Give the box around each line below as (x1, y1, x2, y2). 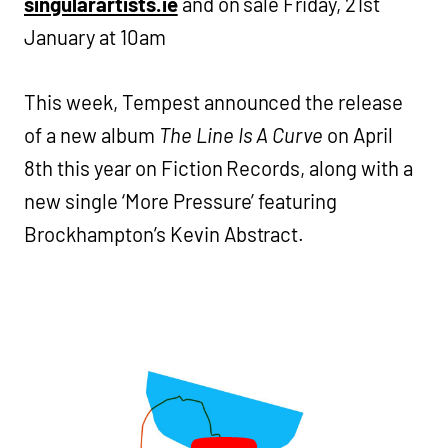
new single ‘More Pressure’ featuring (24, 189, 338, 214)
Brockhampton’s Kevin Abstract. (24, 222, 305, 247)
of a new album (24, 123, 159, 148)
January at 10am (24, 25, 166, 50)
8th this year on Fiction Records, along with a (24, 156, 414, 181)
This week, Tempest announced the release (24, 90, 404, 115)
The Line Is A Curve (158, 123, 324, 148)
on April (323, 123, 394, 148)
